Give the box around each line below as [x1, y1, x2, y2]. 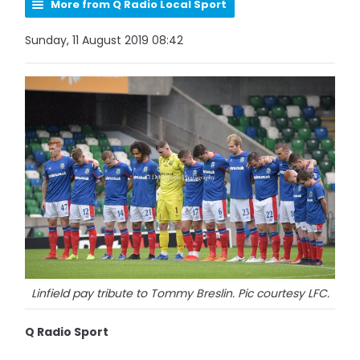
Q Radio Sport [25, 323, 109, 340]
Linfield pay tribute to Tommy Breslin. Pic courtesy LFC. [31, 284, 329, 301]
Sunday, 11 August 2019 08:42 [25, 32, 184, 48]
